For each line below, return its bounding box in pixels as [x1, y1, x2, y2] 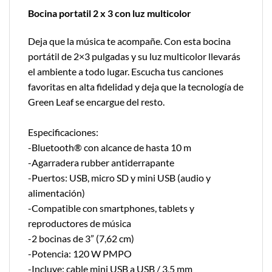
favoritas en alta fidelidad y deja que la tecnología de [28, 81, 243, 93]
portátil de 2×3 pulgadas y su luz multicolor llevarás [28, 50, 240, 63]
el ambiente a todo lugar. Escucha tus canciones [28, 66, 223, 78]
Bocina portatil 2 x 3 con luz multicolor [28, 7, 191, 19]
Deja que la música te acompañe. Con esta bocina [28, 35, 231, 47]
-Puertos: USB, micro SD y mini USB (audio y [28, 172, 211, 184]
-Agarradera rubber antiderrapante [28, 157, 174, 169]
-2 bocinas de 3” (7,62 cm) [28, 233, 134, 245]
